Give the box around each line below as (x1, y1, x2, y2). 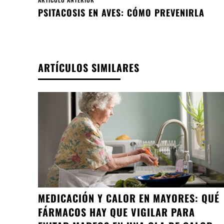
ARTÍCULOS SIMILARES (38, 60, 139, 75)
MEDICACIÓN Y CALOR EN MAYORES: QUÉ (38, 190, 219, 205)
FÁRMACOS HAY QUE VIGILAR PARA (38, 204, 195, 219)
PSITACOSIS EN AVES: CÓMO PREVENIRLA (38, 6, 204, 19)
